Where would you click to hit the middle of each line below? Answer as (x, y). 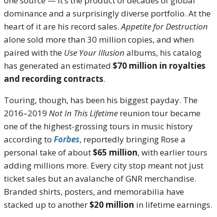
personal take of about (48, 152)
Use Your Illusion (94, 52)
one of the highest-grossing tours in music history (98, 126)
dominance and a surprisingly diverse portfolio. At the (107, 13)
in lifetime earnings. (173, 204)
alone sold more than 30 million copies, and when (99, 39)
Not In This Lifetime (83, 113)
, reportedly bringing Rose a (132, 139)
